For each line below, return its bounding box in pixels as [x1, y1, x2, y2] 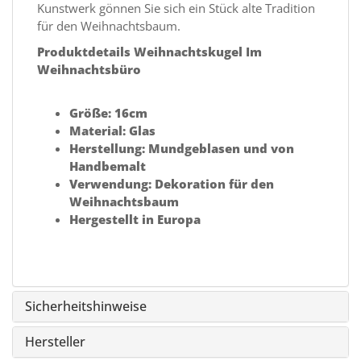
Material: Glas [69, 122, 156, 139]
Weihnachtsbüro [37, 60, 141, 77]
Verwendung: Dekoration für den [69, 175, 274, 192]
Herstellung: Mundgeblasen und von [69, 139, 294, 156]
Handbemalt [69, 157, 146, 174]
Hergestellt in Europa [69, 210, 201, 227]
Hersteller [25, 332, 85, 351]
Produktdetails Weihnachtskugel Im [37, 43, 262, 60]
